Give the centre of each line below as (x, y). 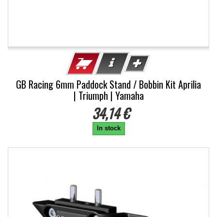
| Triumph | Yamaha (108, 95)
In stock (108, 128)
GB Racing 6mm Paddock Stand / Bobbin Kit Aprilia (108, 84)
